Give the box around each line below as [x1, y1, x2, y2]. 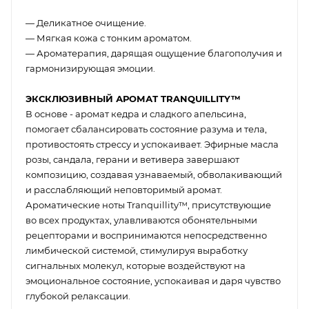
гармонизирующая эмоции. [26, 62, 155, 74]
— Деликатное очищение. [26, 17, 146, 28]
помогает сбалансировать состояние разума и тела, [26, 123, 267, 134]
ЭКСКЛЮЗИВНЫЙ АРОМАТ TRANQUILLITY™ [26, 92, 241, 104]
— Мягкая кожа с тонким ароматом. [26, 32, 192, 43]
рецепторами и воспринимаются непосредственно [26, 229, 267, 241]
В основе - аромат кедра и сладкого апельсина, [26, 108, 246, 119]
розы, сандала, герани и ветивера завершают [26, 153, 239, 165]
